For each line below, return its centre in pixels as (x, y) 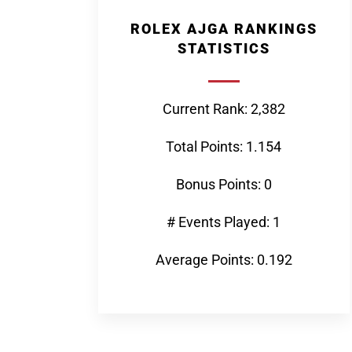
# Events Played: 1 (224, 222)
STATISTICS (224, 48)
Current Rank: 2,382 (224, 109)
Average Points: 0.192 (224, 260)
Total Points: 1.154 (224, 147)
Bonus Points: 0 (224, 184)
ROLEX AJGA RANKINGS (224, 29)
